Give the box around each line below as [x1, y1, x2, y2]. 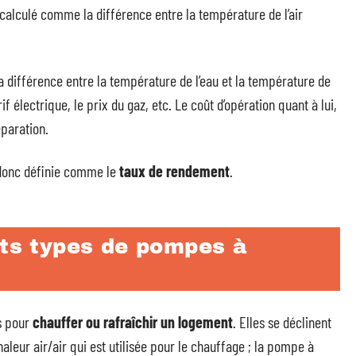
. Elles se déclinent [233, 312, 331, 331]
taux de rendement [119, 161, 230, 180]
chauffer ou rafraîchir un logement [33, 312, 233, 331]
